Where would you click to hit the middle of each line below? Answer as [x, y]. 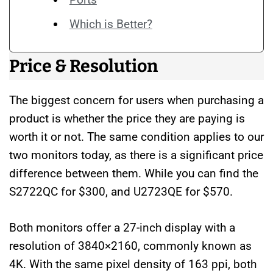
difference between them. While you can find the [134, 174]
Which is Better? [111, 24]
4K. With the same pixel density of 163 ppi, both [133, 264]
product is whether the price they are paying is [127, 119]
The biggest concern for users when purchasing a [136, 101]
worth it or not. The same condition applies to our [136, 137]
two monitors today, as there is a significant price [136, 155]
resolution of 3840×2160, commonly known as [130, 246]
